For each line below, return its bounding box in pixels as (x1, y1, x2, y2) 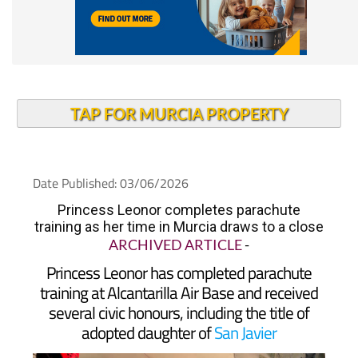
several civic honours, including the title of (49, 270, 309, 296)
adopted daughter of (82, 290, 214, 316)
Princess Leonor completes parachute (58, 172, 300, 189)
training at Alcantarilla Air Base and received (40, 250, 318, 276)
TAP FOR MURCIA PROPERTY (70, 74, 288, 93)
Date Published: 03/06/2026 (32, 144, 189, 163)
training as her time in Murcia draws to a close (34, 189, 324, 205)
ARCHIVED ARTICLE (109, 206, 242, 224)
